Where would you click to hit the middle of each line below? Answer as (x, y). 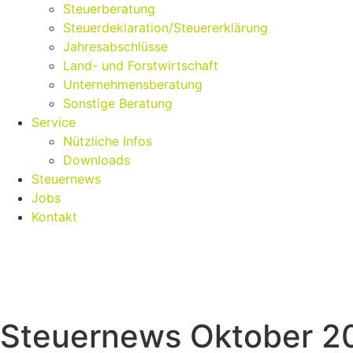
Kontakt (54, 217)
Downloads (97, 160)
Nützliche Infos (108, 141)
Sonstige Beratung (118, 103)
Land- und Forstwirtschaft (141, 65)
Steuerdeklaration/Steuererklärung (165, 28)
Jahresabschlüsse (115, 46)
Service (54, 122)
